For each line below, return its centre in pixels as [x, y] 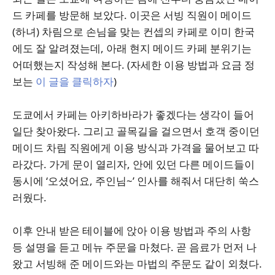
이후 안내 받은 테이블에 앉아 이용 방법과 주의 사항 [132, 230]
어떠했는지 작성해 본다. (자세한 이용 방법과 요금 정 [134, 65]
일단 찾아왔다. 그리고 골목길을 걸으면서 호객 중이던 [136, 131]
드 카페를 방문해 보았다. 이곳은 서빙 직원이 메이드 [132, 15]
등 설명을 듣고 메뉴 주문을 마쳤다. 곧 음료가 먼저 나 [134, 247]
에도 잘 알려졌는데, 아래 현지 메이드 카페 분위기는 [132, 48]
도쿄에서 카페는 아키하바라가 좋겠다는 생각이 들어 [133, 114]
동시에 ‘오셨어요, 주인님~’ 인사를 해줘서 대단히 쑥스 [136, 181]
